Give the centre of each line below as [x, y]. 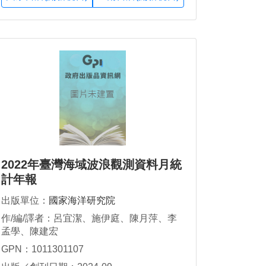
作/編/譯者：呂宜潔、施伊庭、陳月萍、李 [89, 218]
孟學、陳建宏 [30, 232]
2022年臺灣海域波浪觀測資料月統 [91, 165]
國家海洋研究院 [82, 201]
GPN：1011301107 [42, 249]
